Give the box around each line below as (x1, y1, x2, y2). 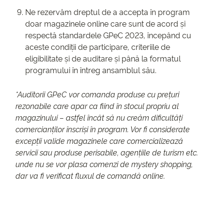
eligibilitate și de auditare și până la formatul (25, 53, 181, 64)
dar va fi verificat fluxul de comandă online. (15, 170, 165, 181)
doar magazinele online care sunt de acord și (25, 18, 186, 29)
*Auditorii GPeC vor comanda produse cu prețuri (15, 89, 179, 100)
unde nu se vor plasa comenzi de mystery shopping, (15, 158, 193, 170)
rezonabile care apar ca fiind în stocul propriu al (15, 100, 179, 111)
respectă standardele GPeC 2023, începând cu (25, 30, 191, 41)
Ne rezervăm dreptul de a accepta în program (25, 6, 190, 17)
